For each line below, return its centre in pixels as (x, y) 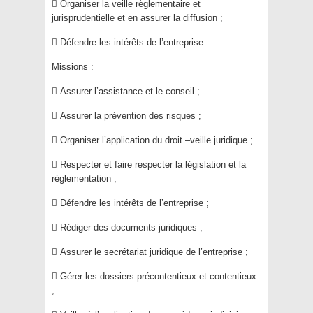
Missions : (73, 67)
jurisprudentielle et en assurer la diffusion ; (137, 18)
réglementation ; (84, 179)
